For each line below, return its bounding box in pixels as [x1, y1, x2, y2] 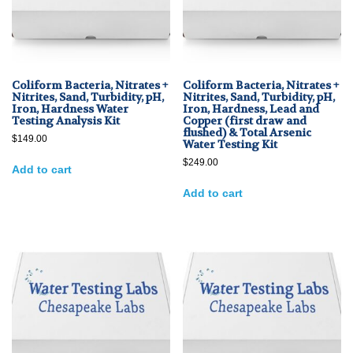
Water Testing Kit [183, 136, 278, 151]
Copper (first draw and [183, 113, 307, 128]
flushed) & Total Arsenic [183, 124, 312, 139]
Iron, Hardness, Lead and [183, 101, 320, 116]
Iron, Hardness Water [12, 101, 128, 116]
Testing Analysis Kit [12, 113, 120, 128]
